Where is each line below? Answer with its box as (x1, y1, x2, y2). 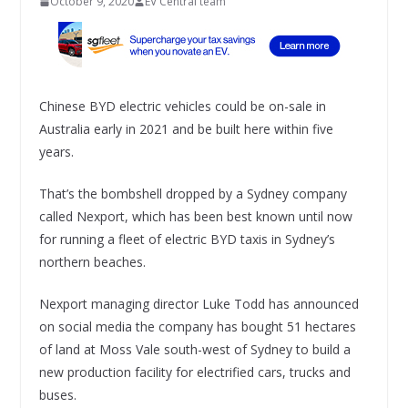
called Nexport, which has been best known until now (38, 208, 352, 226)
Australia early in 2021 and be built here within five (38, 120, 333, 138)
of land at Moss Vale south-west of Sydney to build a (38, 341, 351, 359)
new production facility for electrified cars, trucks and (38, 363, 351, 382)
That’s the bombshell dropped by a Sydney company (38, 185, 347, 203)
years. (38, 143, 74, 161)
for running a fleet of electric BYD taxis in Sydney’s (38, 230, 335, 249)
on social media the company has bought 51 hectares (38, 318, 356, 336)
